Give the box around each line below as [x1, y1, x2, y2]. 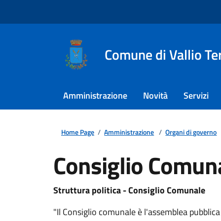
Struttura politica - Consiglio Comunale [53, 183, 205, 197]
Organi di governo [165, 126, 217, 138]
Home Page [61, 126, 94, 138]
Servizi [184, 89, 209, 102]
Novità [143, 89, 168, 102]
